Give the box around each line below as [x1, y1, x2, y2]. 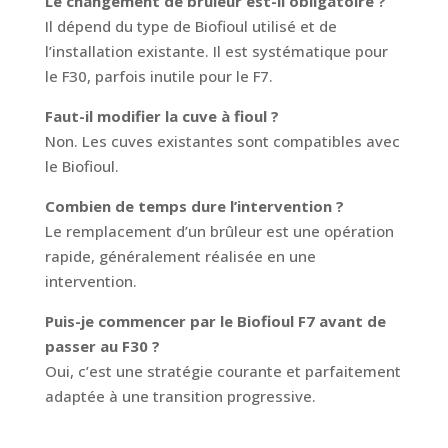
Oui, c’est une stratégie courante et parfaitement [44, 361, 401, 382]
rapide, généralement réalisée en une [44, 246, 316, 267]
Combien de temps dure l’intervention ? [44, 196, 344, 217]
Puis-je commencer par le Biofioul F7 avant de [44, 311, 386, 332]
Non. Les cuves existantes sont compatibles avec [44, 131, 400, 152]
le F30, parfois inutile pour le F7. [44, 66, 273, 87]
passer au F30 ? [44, 336, 160, 357]
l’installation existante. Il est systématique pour [44, 41, 388, 62]
